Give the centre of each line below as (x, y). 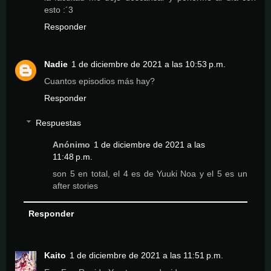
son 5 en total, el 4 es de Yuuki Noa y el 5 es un (150, 174)
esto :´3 (59, 9)
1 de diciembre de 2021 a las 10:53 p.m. (149, 64)
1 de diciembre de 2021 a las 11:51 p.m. (146, 256)
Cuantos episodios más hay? (100, 81)
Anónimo (72, 145)
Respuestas (59, 123)
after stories (76, 186)
